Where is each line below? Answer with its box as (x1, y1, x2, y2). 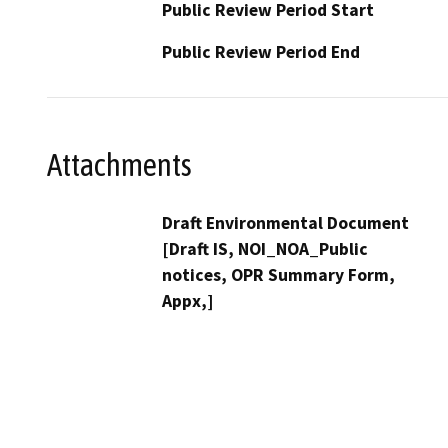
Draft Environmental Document (162, 211, 409, 234)
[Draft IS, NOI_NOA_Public (162, 237, 368, 260)
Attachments (47, 146, 192, 183)
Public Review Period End (162, 41, 360, 64)
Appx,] (162, 289, 213, 312)
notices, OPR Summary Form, (162, 263, 395, 286)
